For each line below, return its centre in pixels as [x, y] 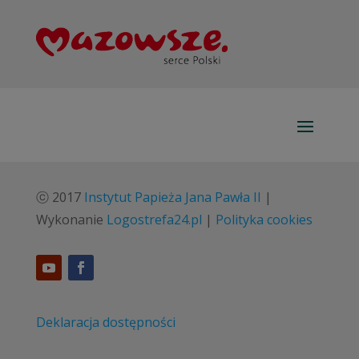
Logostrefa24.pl [154, 219]
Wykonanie [71, 219]
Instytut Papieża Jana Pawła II [172, 197]
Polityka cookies [264, 219]
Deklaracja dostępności [105, 322]
